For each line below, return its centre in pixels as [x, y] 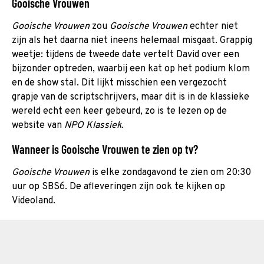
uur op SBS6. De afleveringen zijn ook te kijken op [118, 187]
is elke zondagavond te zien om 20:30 [170, 172]
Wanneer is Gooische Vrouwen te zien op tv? [105, 149]
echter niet [213, 26]
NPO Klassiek [93, 125]
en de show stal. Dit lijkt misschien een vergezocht [119, 83]
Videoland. [35, 201]
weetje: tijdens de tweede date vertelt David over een [126, 55]
